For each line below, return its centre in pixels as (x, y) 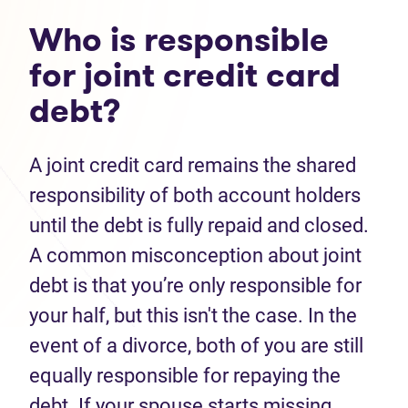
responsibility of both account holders (195, 195)
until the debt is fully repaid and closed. (199, 225)
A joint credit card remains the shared (193, 165)
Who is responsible (179, 40)
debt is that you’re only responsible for (195, 286)
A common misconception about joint (195, 255)
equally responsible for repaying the (185, 376)
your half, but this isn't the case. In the (193, 316)
